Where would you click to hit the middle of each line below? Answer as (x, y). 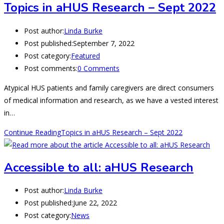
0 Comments (98, 68)
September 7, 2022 (104, 43)
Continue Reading (32, 132)
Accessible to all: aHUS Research (99, 167)
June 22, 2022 (95, 203)
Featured (85, 56)
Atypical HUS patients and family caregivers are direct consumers (109, 88)
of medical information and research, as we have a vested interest (111, 100)
